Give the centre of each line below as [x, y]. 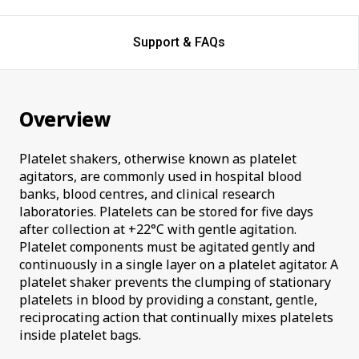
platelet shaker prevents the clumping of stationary [175, 282]
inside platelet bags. [80, 335]
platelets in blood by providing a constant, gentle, [168, 300]
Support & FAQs [179, 42]
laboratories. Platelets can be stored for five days [166, 212]
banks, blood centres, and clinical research [147, 194]
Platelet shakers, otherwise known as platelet [158, 159]
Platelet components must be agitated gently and [167, 247]
